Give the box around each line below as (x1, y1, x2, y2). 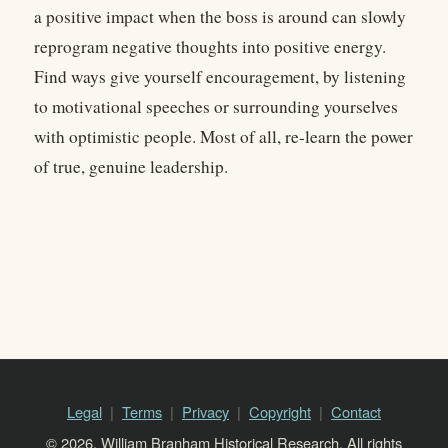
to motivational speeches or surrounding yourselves (34, 95, 398, 119)
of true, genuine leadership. (34, 155, 228, 179)
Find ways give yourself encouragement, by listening (34, 65, 406, 89)
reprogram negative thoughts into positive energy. (34, 35, 386, 59)
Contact (331, 401, 381, 422)
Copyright (249, 401, 311, 422)
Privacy (182, 401, 229, 422)
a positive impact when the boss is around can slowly (34, 5, 406, 29)
